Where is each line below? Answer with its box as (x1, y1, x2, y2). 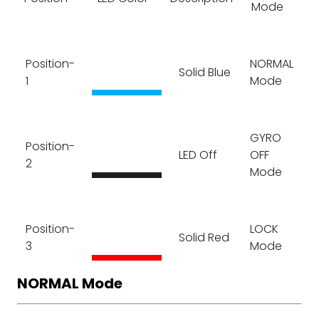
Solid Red (179, 229, 229, 246)
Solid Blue (179, 64, 231, 81)
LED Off (179, 147, 217, 164)
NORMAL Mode (17, 273, 122, 294)
